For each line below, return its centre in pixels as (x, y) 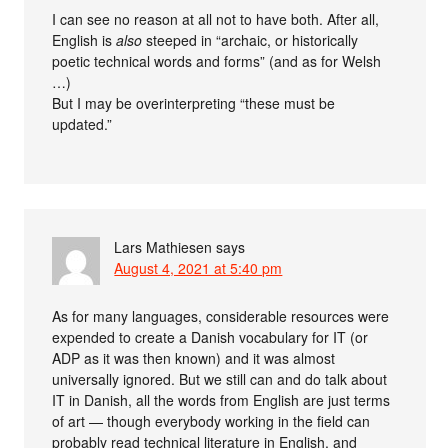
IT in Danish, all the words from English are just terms (221, 400)
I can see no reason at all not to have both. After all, (216, 19)
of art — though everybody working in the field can (211, 421)
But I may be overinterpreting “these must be (194, 103)
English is (84, 40)
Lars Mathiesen (163, 247)
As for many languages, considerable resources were (221, 316)
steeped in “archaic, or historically (250, 40)
